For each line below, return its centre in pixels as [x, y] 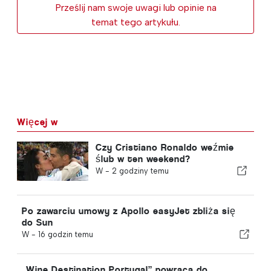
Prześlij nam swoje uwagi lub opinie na [135, 7]
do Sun [38, 222]
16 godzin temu [66, 234]
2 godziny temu [140, 171]
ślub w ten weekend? [143, 158]
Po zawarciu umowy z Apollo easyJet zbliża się [129, 211]
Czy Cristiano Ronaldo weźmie [165, 147]
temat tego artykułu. [135, 22]
